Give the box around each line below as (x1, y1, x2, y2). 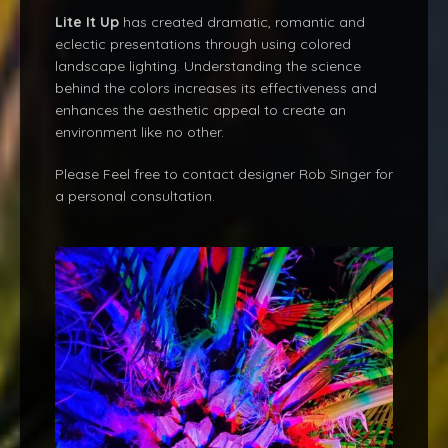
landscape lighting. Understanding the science (55, 57, 361, 76)
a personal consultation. (55, 187, 215, 206)
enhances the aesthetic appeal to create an (55, 101, 346, 120)
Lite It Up (55, 13, 119, 32)
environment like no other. (55, 123, 224, 142)
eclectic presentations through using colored (55, 35, 351, 54)
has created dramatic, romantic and (119, 13, 365, 32)
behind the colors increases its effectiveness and (55, 79, 377, 98)
